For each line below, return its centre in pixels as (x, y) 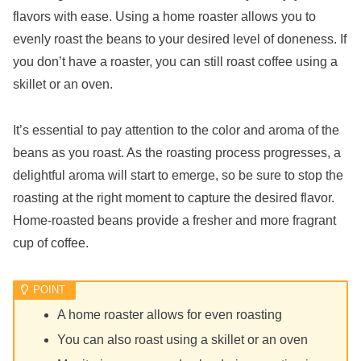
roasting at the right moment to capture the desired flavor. (174, 197)
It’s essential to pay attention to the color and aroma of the (176, 130)
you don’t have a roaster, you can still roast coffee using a (175, 61)
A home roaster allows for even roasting (170, 314)
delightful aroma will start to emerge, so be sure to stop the (178, 175)
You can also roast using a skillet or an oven (183, 339)
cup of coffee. (51, 243)
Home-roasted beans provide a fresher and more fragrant (174, 220)
